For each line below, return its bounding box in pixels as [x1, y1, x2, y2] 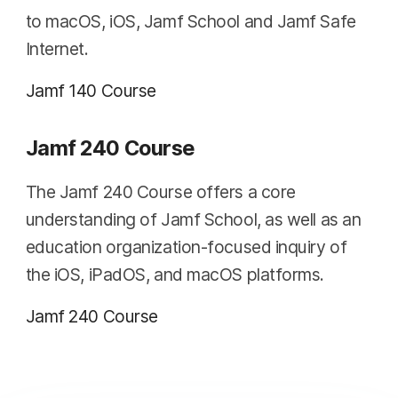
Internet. [25, 38, 89, 60]
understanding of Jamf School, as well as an [25, 208, 362, 230]
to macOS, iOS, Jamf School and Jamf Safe [25, 11, 356, 33]
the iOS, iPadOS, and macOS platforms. [25, 263, 325, 285]
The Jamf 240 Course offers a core [25, 180, 296, 203]
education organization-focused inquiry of [25, 235, 347, 258]
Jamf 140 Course [25, 80, 156, 102]
